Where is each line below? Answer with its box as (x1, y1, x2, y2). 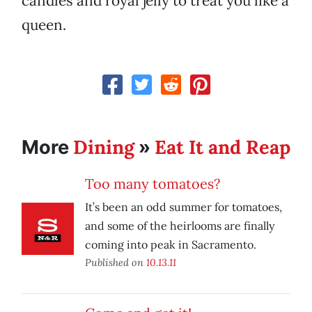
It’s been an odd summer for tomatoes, (85, 200, 282, 214)
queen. (22, 15, 66, 35)
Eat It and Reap (155, 135, 290, 159)
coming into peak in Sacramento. (85, 237, 256, 252)
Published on (85, 256, 146, 270)
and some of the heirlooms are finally (85, 219, 274, 233)
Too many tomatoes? (85, 175, 220, 193)
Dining (73, 135, 134, 159)
